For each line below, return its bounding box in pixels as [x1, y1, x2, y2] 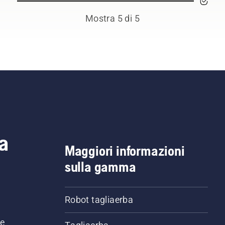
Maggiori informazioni [64, 143, 185, 159]
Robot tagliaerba [64, 194, 134, 205]
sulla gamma [64, 159, 136, 175]
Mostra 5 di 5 [85, 13, 140, 24]
